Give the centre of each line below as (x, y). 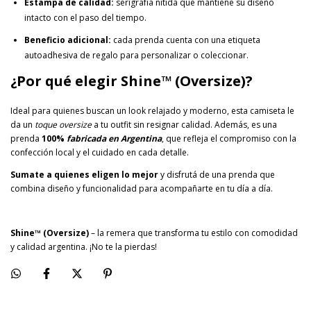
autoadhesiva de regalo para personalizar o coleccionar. (136, 55)
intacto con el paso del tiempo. (85, 17)
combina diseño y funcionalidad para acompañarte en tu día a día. (142, 188)
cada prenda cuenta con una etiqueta (186, 40)
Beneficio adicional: (68, 40)
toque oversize (63, 124)
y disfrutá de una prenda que (217, 174)
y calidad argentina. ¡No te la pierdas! (84, 246)
